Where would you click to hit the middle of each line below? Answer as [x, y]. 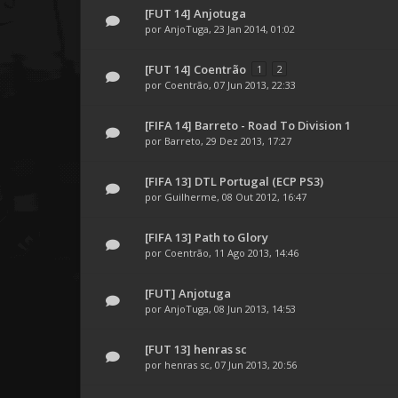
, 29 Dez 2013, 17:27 [246, 141]
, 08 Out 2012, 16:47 [262, 197]
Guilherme [191, 197]
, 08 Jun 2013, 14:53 [252, 309]
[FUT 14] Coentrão [195, 69]
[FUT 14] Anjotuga [195, 13]
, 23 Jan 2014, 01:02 [252, 29]
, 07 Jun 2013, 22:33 [252, 85]
